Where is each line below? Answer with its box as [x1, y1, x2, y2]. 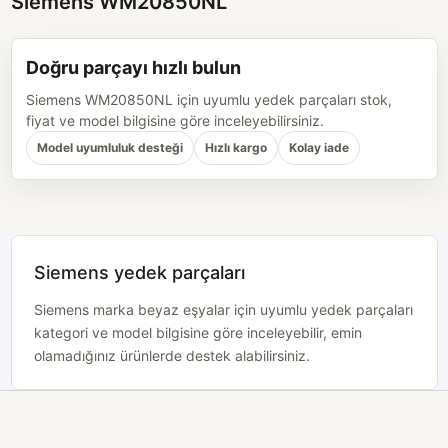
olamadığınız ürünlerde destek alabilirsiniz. [33, 346, 310, 364]
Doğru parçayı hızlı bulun [25, 56, 241, 78]
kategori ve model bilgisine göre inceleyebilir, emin [33, 323, 362, 341]
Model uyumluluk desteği [36, 139, 183, 155]
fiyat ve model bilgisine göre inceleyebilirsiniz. [25, 111, 324, 129]
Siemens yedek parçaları [33, 261, 245, 283]
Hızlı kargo [204, 139, 267, 155]
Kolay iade [288, 139, 349, 155]
